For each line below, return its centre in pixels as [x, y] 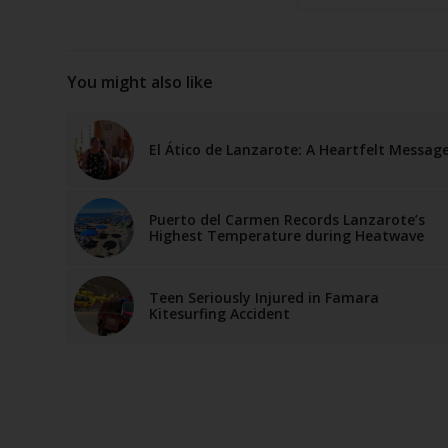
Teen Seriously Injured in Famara [264, 297]
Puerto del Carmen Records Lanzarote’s [287, 219]
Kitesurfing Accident [219, 313]
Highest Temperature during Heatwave [286, 235]
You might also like [140, 81]
